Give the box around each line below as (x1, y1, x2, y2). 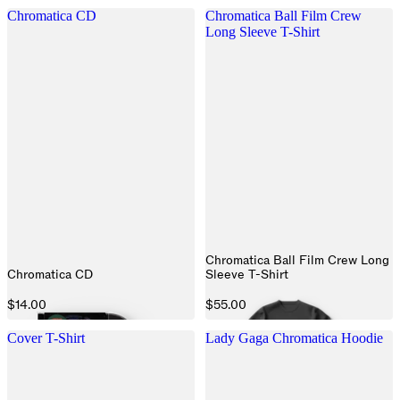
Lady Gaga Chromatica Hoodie (205, 329, 383, 346)
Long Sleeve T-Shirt (205, 24, 320, 40)
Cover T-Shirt (7, 329, 85, 346)
